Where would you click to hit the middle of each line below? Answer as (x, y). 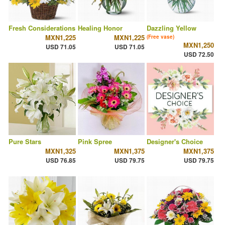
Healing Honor (100, 28)
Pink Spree (95, 142)
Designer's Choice (175, 142)
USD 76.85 (61, 160)
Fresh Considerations (42, 28)
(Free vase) (161, 37)
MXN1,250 (198, 45)
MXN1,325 (60, 151)
